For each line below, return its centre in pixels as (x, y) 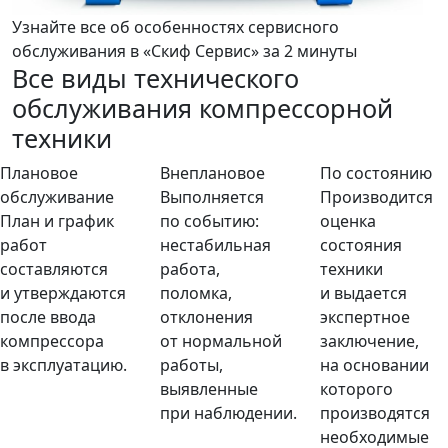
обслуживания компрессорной (202, 108)
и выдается (363, 293)
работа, (190, 269)
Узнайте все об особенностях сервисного (175, 27)
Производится (376, 197)
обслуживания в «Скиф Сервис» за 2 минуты (184, 51)
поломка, (196, 293)
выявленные (209, 389)
